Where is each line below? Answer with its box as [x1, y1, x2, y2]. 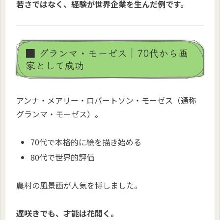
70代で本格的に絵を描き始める [30, 136, 142, 148]
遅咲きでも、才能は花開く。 [16, 207, 118, 219]
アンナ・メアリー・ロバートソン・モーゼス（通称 [16, 94, 196, 107]
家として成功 [26, 57, 84, 72]
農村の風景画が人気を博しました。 [16, 179, 142, 191]
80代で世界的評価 [30, 151, 95, 164]
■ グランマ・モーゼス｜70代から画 [26, 45, 188, 60]
